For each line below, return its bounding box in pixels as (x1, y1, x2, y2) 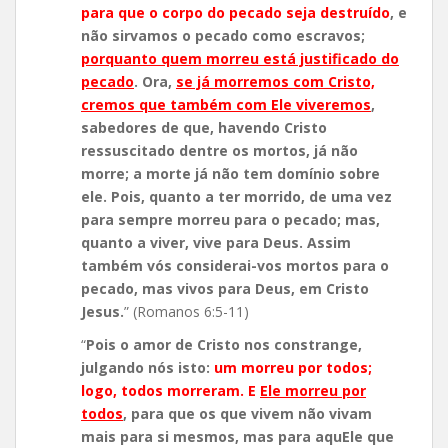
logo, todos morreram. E (81, 381, 260, 401)
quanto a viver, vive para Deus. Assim (81, 233, 351, 253)
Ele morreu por (260, 381, 366, 401)
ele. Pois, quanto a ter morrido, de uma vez (81, 187, 392, 207)
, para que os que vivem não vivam (123, 404, 372, 424)
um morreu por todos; (214, 358, 372, 378)
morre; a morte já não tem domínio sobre (81, 164, 380, 184)
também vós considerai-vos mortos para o (81, 256, 389, 276)
